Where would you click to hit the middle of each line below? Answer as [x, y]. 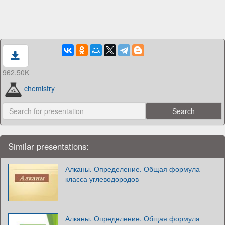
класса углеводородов [102, 179]
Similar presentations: [48, 146]
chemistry [40, 89]
